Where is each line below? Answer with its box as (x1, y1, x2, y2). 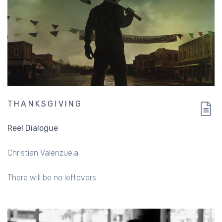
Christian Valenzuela (7, 148, 78, 158)
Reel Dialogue (7, 123, 58, 133)
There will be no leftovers (7, 173, 96, 183)
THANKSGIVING (7, 99, 83, 109)
